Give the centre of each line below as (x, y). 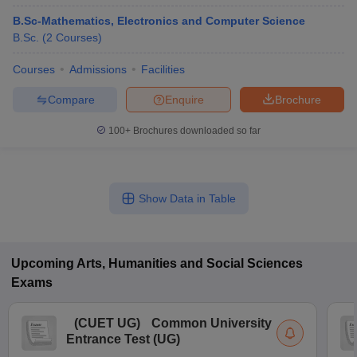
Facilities (163, 69)
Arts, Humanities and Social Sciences (190, 263)
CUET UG (107, 323)
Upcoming (43, 263)
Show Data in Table (187, 198)
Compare (71, 99)
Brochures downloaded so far (196, 131)
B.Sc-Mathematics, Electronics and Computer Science (159, 21)
